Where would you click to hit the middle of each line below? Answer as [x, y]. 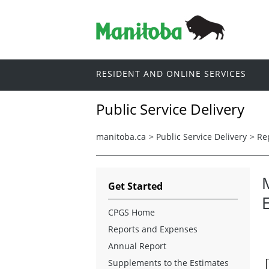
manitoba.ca [121, 136]
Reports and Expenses [153, 229]
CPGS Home [131, 212]
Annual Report [137, 246]
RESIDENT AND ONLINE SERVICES [171, 74]
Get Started [135, 186]
